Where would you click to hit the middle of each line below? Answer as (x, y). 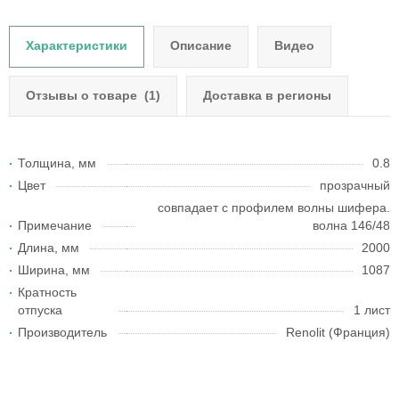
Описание (201, 45)
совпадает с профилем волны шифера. (274, 208)
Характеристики (77, 45)
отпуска (40, 310)
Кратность (47, 292)
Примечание (55, 225)
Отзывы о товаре (81, 95)
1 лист (372, 310)
